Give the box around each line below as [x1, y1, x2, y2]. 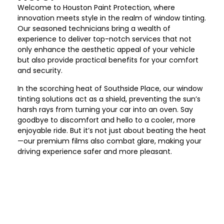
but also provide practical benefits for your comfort [17, 55, 198, 65]
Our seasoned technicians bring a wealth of [17, 23, 170, 34]
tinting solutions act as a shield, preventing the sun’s [17, 93, 200, 104]
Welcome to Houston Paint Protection [17, 2, 150, 13]
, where [150, 2, 175, 13]
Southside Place [104, 83, 159, 93]
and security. [17, 65, 62, 76]
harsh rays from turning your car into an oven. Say [17, 104, 193, 114]
